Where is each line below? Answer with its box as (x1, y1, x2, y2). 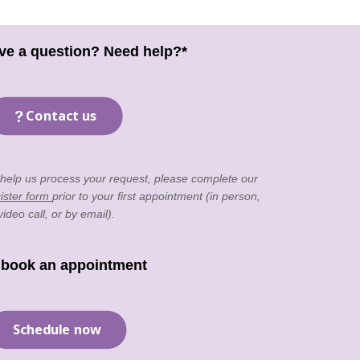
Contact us (26, 107, 98, 125)
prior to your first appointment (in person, (51, 190, 260, 202)
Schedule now (13, 321, 101, 338)
